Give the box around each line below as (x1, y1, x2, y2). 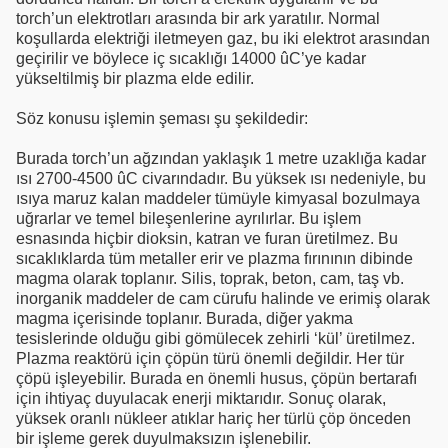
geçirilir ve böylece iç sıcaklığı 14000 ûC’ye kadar (16, 49, 366, 67)
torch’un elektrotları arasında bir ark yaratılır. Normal (16, 9, 380, 27)
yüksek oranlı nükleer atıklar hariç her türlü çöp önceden (16, 409, 411, 427)
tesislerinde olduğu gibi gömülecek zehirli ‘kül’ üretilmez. (16, 329, 415, 347)
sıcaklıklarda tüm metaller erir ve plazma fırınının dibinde (16, 249, 413, 267)
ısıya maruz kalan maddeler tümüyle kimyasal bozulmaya (16, 189, 420, 207)
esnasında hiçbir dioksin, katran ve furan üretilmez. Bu (16, 229, 398, 247)
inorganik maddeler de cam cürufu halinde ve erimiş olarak (16, 289, 430, 307)
